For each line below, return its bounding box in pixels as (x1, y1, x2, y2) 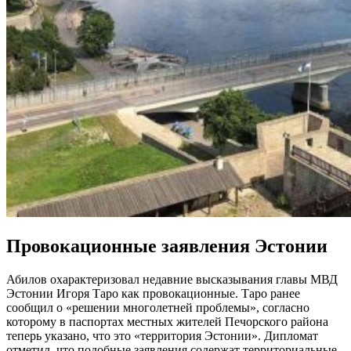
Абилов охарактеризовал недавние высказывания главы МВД (6, 273, 338, 287)
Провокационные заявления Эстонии (6, 236, 327, 257)
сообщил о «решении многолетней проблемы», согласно (6, 301, 309, 315)
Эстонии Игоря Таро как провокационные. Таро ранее (6, 287, 300, 301)
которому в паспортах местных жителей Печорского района (6, 315, 328, 329)
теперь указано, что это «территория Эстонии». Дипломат (6, 329, 318, 343)
